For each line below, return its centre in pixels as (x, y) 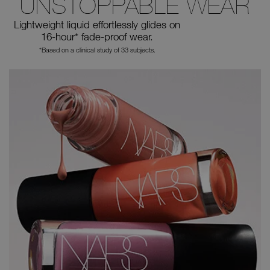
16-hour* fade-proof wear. (97, 37)
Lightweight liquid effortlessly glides (90, 25)
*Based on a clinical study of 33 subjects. (97, 50)
